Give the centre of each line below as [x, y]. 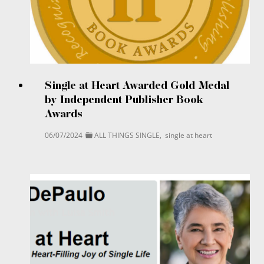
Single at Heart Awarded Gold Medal [137, 85]
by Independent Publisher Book [124, 99]
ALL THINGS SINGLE [127, 135]
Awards [64, 113]
